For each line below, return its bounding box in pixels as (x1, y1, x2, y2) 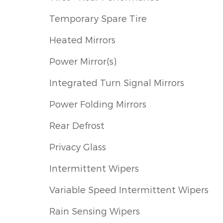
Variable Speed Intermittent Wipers (49, 184, 209, 195)
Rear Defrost (49, 120, 105, 131)
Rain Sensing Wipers (49, 206, 140, 217)
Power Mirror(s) (49, 56, 116, 67)
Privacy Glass (49, 141, 106, 152)
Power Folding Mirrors (49, 99, 146, 110)
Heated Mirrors (49, 34, 115, 45)
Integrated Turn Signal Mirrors (49, 77, 184, 88)
